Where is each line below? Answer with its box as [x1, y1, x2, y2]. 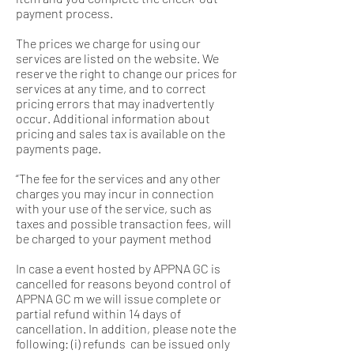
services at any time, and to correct [16, 81, 206, 96]
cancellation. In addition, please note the [16, 321, 236, 336]
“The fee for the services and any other [16, 171, 220, 186]
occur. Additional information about [16, 111, 210, 126]
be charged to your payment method [16, 231, 212, 246]
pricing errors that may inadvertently [16, 96, 214, 111]
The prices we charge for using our [16, 36, 201, 51]
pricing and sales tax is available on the [16, 126, 225, 141]
